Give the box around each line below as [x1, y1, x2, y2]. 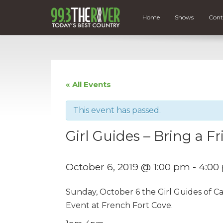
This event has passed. [73, 105, 161, 115]
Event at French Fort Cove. [66, 200, 173, 210]
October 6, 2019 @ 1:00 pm [66, 160, 190, 173]
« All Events [66, 79, 111, 89]
